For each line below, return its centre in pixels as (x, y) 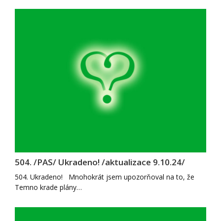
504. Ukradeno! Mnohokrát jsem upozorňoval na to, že (105, 177)
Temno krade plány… (48, 187)
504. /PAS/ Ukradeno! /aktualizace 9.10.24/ (100, 162)
